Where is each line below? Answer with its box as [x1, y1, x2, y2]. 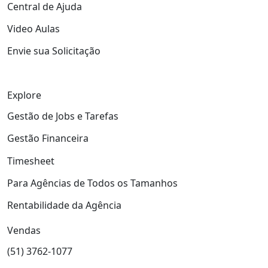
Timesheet [7, 154, 54, 167]
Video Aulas [7, 22, 60, 36]
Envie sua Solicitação [7, 44, 100, 58]
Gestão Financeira [7, 132, 89, 145]
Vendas [7, 224, 41, 237]
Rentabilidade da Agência [7, 199, 121, 212]
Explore [7, 89, 41, 102]
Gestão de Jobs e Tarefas [7, 109, 118, 123]
